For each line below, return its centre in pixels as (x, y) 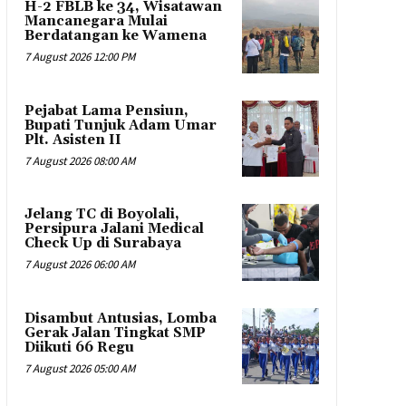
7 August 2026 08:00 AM (79, 160)
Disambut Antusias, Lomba (120, 318)
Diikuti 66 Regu (79, 347)
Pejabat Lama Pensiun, (106, 111)
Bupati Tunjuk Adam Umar (120, 125)
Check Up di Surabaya (102, 244)
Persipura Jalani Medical (114, 229)
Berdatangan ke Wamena (115, 36)
